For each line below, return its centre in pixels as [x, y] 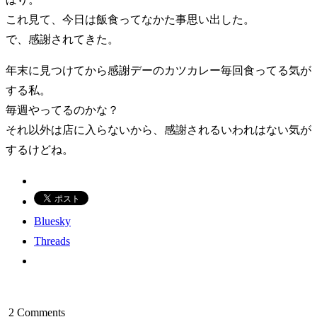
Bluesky [52, 221]
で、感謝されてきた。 [62, 39]
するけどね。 [40, 149]
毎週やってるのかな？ [62, 110]
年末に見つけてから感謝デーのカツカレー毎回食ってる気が [158, 70]
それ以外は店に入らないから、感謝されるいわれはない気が [158, 129]
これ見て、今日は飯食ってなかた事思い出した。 [130, 19]
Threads [52, 241]
